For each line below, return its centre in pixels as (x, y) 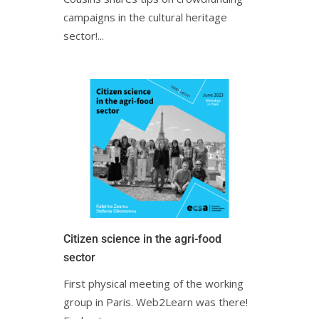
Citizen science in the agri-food (142, 239)
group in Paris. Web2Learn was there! (156, 302)
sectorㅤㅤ (79, 258)
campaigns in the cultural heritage (145, 17)
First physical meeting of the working (153, 284)
